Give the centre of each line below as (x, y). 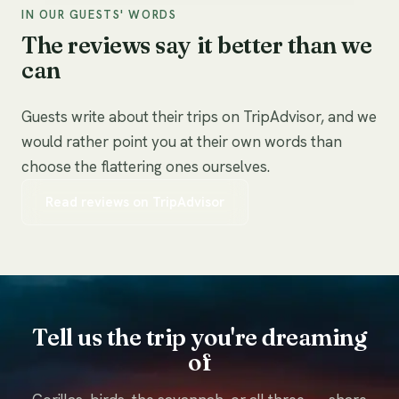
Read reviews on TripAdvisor (135, 203)
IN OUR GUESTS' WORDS (99, 15)
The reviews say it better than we (197, 46)
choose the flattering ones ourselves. (146, 167)
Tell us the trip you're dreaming (199, 338)
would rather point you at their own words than (182, 142)
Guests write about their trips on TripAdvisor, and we (199, 117)
